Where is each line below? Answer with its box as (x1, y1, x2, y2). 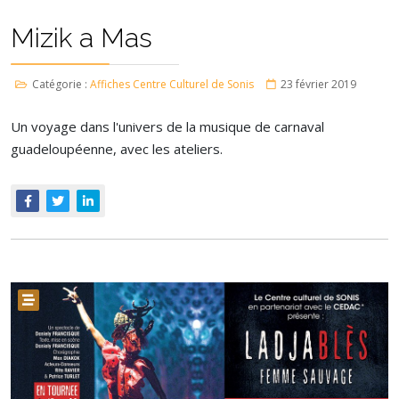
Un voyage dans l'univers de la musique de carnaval (11, 118, 324, 136)
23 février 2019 (281, 77, 356, 93)
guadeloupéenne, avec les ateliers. (11, 140, 223, 159)
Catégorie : (29, 77, 90, 93)
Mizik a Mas (11, 22, 152, 54)
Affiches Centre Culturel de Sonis (90, 77, 254, 93)
